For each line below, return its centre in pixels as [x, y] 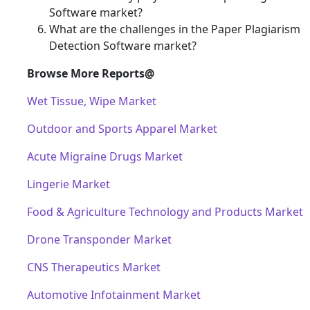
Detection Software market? [123, 45]
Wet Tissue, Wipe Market [92, 101]
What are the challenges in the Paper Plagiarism [175, 29]
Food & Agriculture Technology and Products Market [165, 211]
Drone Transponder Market [99, 239]
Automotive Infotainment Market [114, 294]
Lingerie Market [69, 184]
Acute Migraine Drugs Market [105, 156]
